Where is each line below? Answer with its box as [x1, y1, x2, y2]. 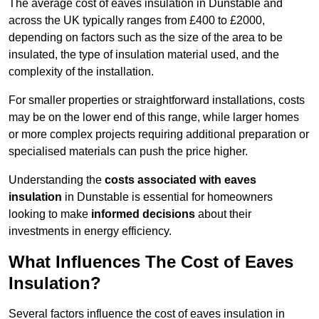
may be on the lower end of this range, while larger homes [9, 111, 299, 124]
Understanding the [9, 174, 105, 187]
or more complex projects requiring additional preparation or [9, 128, 309, 141]
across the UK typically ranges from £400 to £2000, [9, 14, 265, 27]
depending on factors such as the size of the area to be [9, 31, 283, 44]
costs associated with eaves [105, 174, 256, 187]
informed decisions [91, 208, 195, 221]
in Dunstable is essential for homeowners [62, 191, 273, 204]
